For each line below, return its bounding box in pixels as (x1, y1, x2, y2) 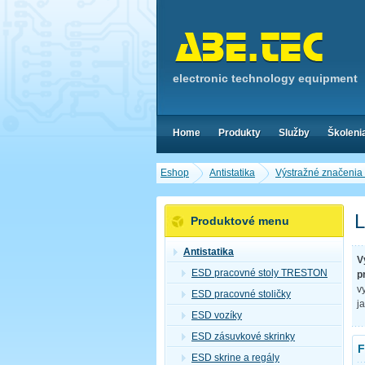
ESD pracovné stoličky (191, 288, 291, 300)
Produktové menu (191, 214, 289, 227)
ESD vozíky (191, 310, 242, 321)
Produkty (218, 127, 261, 139)
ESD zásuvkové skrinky (191, 331, 295, 342)
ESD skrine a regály (191, 352, 279, 363)
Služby (279, 127, 310, 139)
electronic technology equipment (173, 72, 358, 85)
